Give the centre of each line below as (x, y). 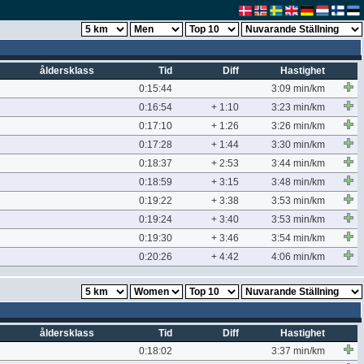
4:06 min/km (298, 257)
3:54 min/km (298, 238)
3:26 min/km (298, 126)
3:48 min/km (298, 182)
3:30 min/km (298, 145)
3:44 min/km (298, 163)
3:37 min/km (298, 351)
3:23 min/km (298, 107)
